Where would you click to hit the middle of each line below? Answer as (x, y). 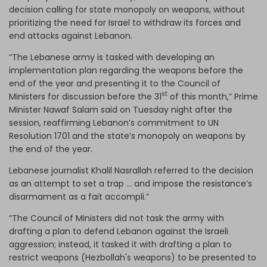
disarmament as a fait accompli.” (79, 196)
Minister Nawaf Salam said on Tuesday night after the (121, 109)
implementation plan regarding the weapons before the (126, 70)
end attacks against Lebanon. (72, 35)
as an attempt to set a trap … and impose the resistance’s (131, 183)
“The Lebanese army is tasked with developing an (112, 57)
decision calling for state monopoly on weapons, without (127, 9)
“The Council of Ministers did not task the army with (117, 218)
